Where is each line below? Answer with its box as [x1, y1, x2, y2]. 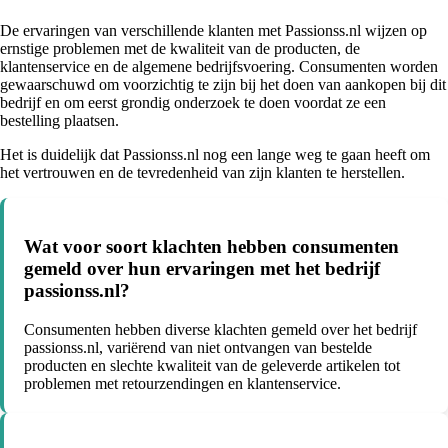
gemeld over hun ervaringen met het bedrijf [24, 258, 380, 280]
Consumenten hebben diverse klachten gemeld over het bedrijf [24, 321, 417, 339]
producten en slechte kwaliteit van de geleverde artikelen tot [24, 357, 400, 375]
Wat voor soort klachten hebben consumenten [24, 236, 399, 258]
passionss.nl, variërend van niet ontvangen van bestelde [24, 339, 372, 357]
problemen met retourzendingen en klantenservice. [24, 375, 341, 393]
